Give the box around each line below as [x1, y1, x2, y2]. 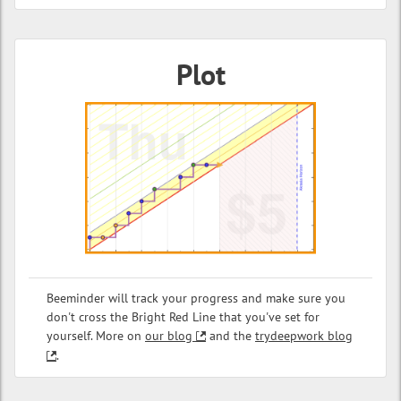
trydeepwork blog [255, 328, 353, 345]
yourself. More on [47, 328, 145, 345]
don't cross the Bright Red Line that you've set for [47, 309, 320, 326]
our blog [145, 328, 192, 345]
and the [206, 328, 255, 345]
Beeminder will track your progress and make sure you [47, 290, 346, 307]
